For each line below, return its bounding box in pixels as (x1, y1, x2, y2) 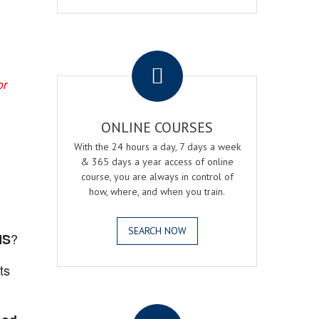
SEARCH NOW (127, 224, 187, 237)
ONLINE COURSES (101, 118, 214, 137)
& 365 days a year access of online (80, 155, 234, 168)
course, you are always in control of (80, 170, 234, 183)
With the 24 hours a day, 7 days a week (73, 140, 241, 153)
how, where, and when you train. (89, 185, 226, 198)
